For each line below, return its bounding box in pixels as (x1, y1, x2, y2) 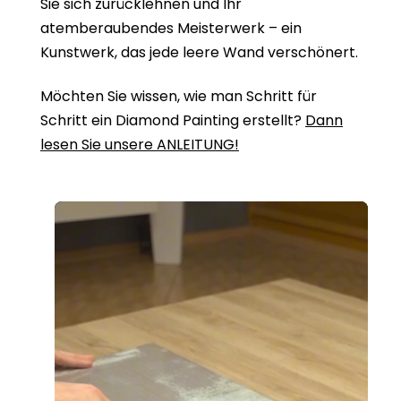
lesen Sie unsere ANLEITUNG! (40, 133, 239, 155)
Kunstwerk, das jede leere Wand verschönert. (40, 41, 358, 63)
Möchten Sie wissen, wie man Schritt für (40, 85, 317, 107)
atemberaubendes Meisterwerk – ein (40, 17, 302, 38)
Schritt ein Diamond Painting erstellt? (40, 109, 305, 131)
